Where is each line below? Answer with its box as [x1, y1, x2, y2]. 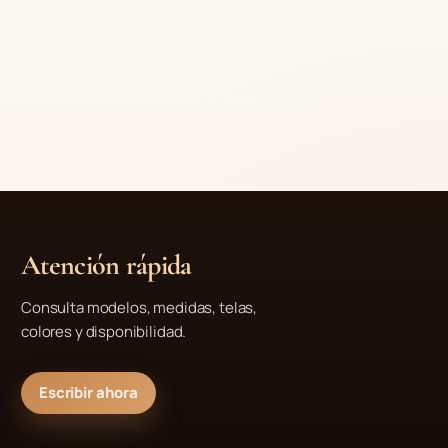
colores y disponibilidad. [21, 320, 187, 342]
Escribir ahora [39, 382, 138, 403]
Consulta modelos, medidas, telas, [21, 296, 258, 318]
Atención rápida [21, 247, 192, 282]
